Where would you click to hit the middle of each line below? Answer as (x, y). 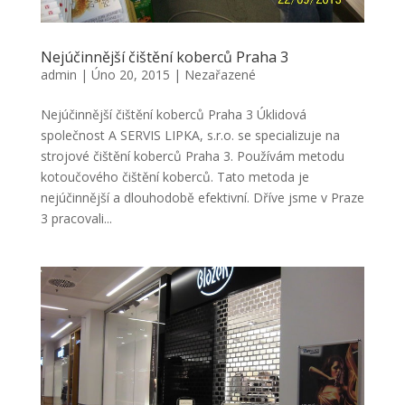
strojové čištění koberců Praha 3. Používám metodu (192, 155)
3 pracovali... (76, 218)
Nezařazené (220, 74)
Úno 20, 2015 (130, 74)
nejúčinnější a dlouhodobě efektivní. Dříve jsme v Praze (202, 197)
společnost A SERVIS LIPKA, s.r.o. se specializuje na (190, 135)
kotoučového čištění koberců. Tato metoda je (174, 176)
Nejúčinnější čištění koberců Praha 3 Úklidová (173, 114)
